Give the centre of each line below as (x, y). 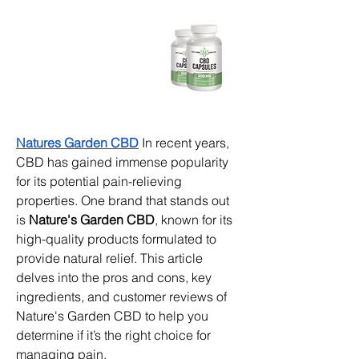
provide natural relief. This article (109, 258)
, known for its (194, 219)
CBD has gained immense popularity (122, 161)
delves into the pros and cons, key (114, 277)
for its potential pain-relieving (99, 181)
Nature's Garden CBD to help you (112, 315)
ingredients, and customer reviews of (121, 296)
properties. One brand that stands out (123, 200)
